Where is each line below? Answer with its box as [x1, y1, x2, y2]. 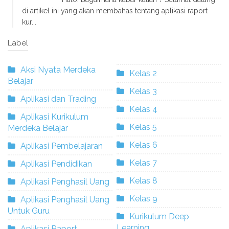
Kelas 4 [129, 104, 157, 114]
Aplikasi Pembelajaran [20, 141, 103, 151]
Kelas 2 [129, 68, 157, 78]
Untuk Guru [8, 205, 50, 216]
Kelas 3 [129, 86, 157, 96]
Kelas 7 [129, 157, 157, 168]
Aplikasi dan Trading [20, 94, 96, 104]
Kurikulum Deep [129, 211, 189, 221]
